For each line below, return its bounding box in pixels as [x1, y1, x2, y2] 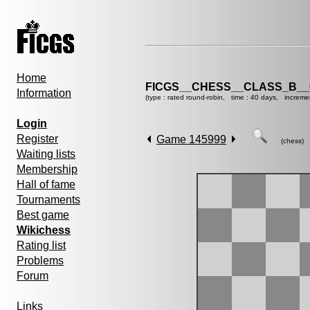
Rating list [17, 239, 66, 251]
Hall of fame [17, 179, 75, 190]
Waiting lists [17, 148, 75, 160]
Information [17, 87, 71, 99]
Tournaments [17, 194, 80, 206]
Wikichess [17, 224, 71, 236]
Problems [17, 255, 64, 266]
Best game [17, 209, 69, 221]
